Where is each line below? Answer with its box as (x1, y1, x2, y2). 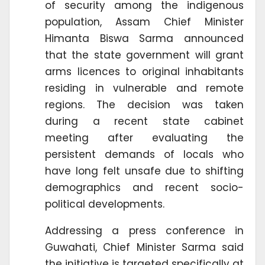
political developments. (45, 197, 164, 212)
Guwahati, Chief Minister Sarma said (45, 240, 244, 255)
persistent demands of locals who (45, 147, 244, 162)
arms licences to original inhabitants (45, 64, 244, 79)
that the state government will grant (45, 48, 244, 63)
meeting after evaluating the (45, 131, 244, 146)
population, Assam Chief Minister (45, 15, 244, 30)
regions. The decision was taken (45, 98, 244, 112)
